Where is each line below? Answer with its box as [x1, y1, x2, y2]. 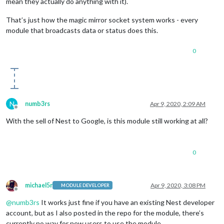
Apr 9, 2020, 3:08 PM [150, 181, 205, 189]
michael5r [25, 181, 52, 189]
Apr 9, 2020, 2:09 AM [150, 99, 205, 107]
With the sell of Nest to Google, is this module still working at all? [6, 116, 208, 125]
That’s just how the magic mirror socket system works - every [6, 15, 198, 24]
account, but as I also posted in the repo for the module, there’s [6, 208, 204, 217]
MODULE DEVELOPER [61, 182, 110, 188]
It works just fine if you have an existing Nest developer [39, 197, 214, 206]
